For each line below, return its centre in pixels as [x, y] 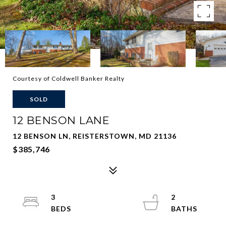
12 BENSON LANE [61, 120]
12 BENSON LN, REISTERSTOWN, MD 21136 [95, 136]
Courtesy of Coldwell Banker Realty [69, 78]
